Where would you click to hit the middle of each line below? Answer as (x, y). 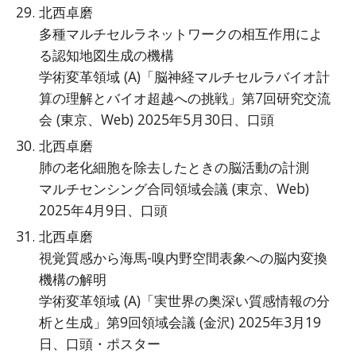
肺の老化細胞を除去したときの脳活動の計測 (174, 167)
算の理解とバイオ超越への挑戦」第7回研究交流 (185, 98)
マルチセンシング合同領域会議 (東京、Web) (174, 188)
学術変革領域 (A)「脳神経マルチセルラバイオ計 (185, 76)
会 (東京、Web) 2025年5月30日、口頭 (157, 119)
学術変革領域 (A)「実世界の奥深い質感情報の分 (185, 300)
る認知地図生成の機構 (107, 55)
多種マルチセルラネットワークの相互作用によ (181, 33)
